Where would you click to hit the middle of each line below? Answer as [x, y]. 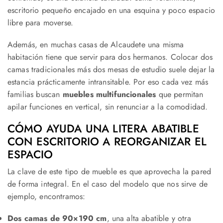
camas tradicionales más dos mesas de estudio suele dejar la [111, 69]
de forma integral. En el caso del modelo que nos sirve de [108, 184]
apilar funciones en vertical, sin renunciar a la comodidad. [108, 107]
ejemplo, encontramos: [47, 197]
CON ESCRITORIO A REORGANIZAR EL [107, 142]
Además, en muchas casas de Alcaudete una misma [96, 44]
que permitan [180, 94]
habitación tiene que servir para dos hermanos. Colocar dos [110, 57]
